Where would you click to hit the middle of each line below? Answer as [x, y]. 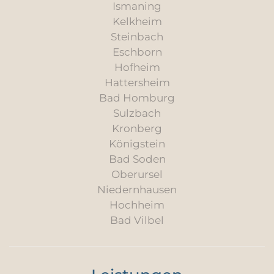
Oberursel [137, 175]
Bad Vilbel [137, 220]
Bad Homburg [137, 98]
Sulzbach [137, 113]
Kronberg [137, 129]
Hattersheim [137, 83]
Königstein [137, 144]
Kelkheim [137, 22]
